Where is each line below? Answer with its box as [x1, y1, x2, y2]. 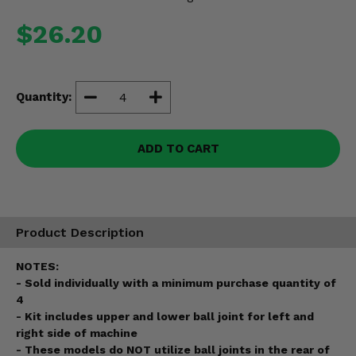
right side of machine [16, 327, 137, 340]
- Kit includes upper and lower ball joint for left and [16, 310, 314, 323]
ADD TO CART [137, 141, 219, 156]
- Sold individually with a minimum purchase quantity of [16, 277, 336, 290]
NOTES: [16, 260, 59, 273]
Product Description [16, 224, 144, 240]
